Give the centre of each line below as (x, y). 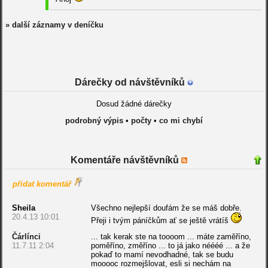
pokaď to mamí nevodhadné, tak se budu (162, 255)
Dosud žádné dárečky (134, 104)
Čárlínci (26, 237)
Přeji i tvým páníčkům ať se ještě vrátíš (161, 221)
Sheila (23, 208)
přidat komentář (42, 184)
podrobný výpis (94, 121)
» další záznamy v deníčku (54, 25)
